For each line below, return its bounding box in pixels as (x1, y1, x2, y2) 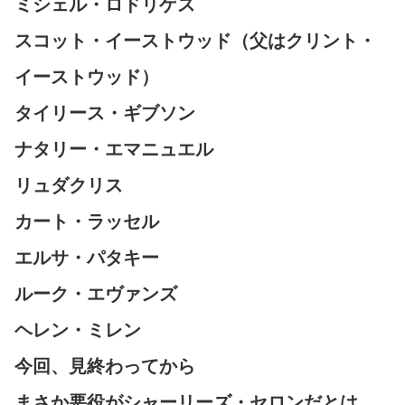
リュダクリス (14, 175, 123, 196)
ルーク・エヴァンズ (14, 284, 177, 305)
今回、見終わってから (14, 356, 195, 377)
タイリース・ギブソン (14, 103, 195, 124)
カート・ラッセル (14, 212, 159, 232)
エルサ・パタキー (14, 248, 159, 268)
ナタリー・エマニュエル (14, 139, 213, 160)
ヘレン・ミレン (14, 320, 141, 341)
